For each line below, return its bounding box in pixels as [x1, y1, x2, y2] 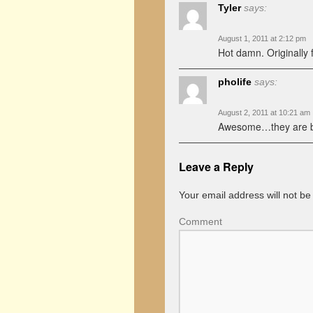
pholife [218, 76, 252, 87]
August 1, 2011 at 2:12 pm [218, 34, 306, 43]
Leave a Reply [179, 159, 254, 175]
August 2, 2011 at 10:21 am [218, 108, 310, 117]
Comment [179, 216, 222, 227]
